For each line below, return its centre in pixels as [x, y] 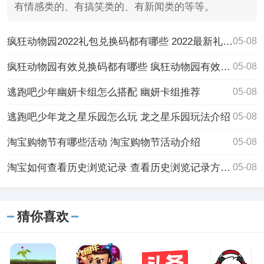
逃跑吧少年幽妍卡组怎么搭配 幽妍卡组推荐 [103, 92]
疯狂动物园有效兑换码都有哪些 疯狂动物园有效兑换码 [225, 66]
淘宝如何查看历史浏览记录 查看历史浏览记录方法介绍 [225, 168]
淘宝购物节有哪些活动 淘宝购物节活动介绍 [103, 142]
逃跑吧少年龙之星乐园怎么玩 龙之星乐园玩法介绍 [118, 117]
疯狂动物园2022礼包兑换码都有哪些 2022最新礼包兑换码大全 [227, 41]
